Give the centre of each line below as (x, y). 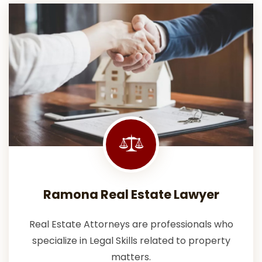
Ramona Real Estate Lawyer (131, 194)
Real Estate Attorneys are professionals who (131, 224)
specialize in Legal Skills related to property (131, 240)
